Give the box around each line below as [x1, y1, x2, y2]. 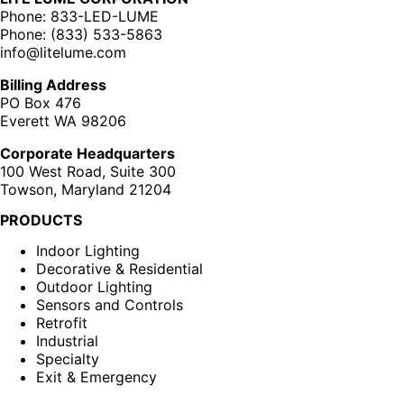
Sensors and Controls [36, 295, 183, 314]
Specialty [36, 349, 99, 368]
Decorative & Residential [36, 259, 203, 278]
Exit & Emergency [36, 367, 157, 386]
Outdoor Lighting [36, 277, 152, 296]
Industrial [36, 331, 98, 350]
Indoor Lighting [36, 241, 140, 260]
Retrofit [36, 313, 87, 332]
